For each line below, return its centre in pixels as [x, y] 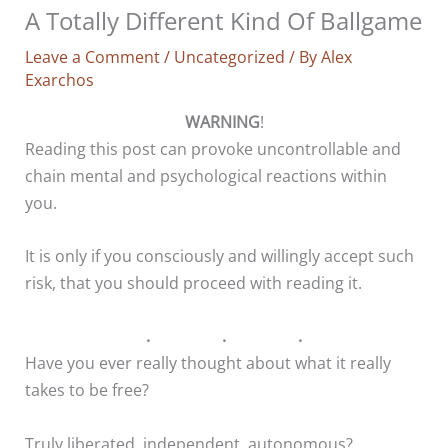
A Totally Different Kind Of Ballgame [224, 21]
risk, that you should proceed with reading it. [194, 283]
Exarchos [60, 80]
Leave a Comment [93, 57]
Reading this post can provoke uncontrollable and [213, 148]
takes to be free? [87, 390]
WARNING [222, 121]
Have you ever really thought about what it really [208, 363]
